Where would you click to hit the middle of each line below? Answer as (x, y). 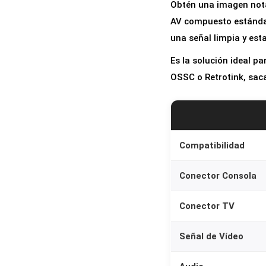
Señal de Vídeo (211, 237)
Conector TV (207, 206)
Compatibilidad (212, 146)
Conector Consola (218, 176)
